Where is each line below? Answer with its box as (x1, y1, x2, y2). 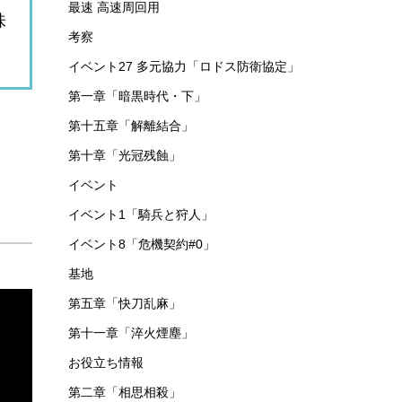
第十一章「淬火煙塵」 (68, 326, 194, 340)
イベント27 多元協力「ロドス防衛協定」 (68, 59, 300, 74)
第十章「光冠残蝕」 (68, 148, 181, 162)
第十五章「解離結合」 (68, 118, 194, 133)
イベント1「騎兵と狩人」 (68, 207, 214, 222)
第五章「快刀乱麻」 (68, 296, 181, 310)
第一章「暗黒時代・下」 (68, 89, 206, 103)
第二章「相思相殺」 (68, 385, 181, 399)
